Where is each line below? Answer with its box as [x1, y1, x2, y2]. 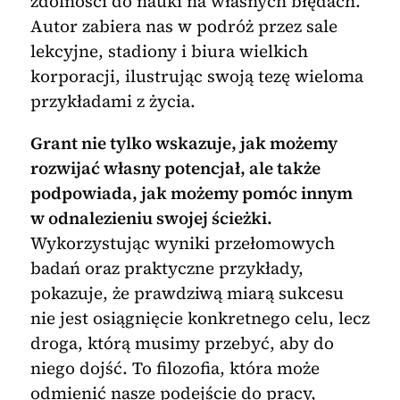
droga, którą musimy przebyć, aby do [29, 331, 334, 355]
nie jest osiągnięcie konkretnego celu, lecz [29, 306, 370, 330]
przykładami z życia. [29, 89, 196, 113]
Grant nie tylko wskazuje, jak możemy [29, 131, 337, 155]
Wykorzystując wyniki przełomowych [29, 231, 335, 255]
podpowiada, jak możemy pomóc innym [29, 181, 353, 205]
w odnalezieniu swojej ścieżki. [29, 206, 272, 230]
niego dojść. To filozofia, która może [29, 356, 320, 380]
